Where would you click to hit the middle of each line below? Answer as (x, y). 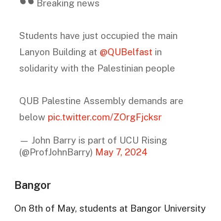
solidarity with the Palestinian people (97, 68)
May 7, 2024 (121, 152)
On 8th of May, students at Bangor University (110, 208)
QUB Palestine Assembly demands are (101, 100)
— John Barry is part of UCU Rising (93, 140)
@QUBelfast (126, 52)
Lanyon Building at (59, 52)
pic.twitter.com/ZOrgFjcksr (105, 117)
